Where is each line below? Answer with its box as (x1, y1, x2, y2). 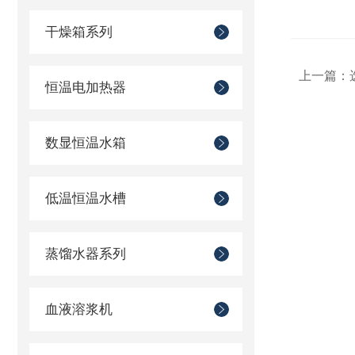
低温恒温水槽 (45, 191, 126, 206)
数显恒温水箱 (45, 136, 126, 151)
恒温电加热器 (45, 80, 126, 95)
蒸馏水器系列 (45, 246, 126, 261)
